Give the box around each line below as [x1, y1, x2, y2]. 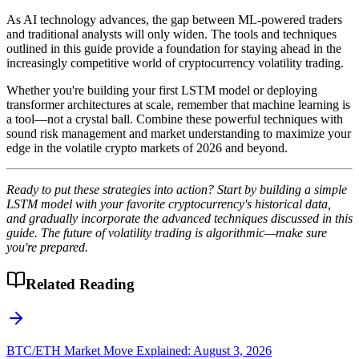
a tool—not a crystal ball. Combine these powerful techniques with [6, 112, 343, 127]
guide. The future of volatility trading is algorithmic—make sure [6, 226, 327, 240]
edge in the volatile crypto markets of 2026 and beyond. [6, 141, 288, 155]
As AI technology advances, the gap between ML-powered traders [6, 13, 342, 27]
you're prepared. [6, 240, 88, 255]
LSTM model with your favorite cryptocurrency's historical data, [6, 197, 331, 212]
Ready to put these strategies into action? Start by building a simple [6, 183, 347, 197]
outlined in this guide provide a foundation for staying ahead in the [6, 42, 341, 56]
